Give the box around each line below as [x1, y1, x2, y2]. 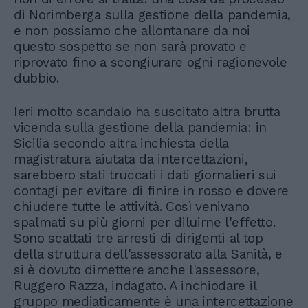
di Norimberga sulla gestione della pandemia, [14, 6, 291, 23]
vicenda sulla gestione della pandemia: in [14, 119, 267, 135]
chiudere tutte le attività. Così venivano [14, 198, 250, 214]
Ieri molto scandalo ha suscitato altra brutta [14, 103, 280, 120]
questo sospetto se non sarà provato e [14, 38, 247, 54]
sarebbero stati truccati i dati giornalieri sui [14, 166, 276, 183]
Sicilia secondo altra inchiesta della [14, 135, 230, 151]
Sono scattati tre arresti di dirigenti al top [14, 230, 263, 246]
